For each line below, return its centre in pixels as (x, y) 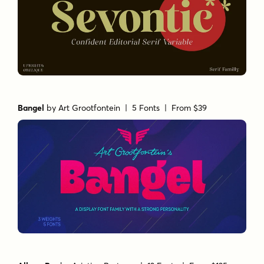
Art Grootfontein (90, 108)
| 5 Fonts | (146, 108)
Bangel (31, 108)
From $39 (189, 108)
